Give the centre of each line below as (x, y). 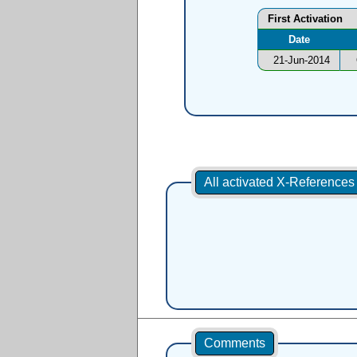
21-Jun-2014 (302, 61)
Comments (234, 343)
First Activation (305, 19)
